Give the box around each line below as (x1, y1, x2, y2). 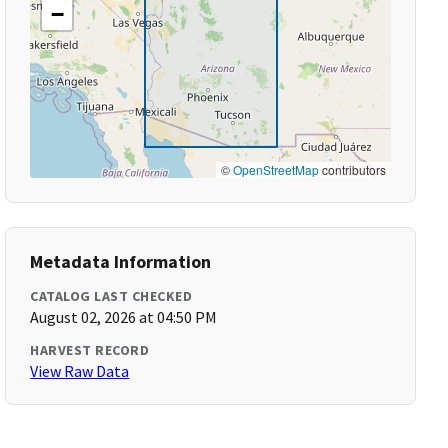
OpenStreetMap (232, 161, 319, 178)
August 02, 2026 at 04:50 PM (30, 307, 218, 327)
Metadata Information (30, 250, 212, 273)
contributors (318, 161, 386, 178)
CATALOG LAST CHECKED (30, 287, 193, 305)
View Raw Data (30, 361, 130, 381)
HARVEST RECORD (30, 341, 150, 359)
